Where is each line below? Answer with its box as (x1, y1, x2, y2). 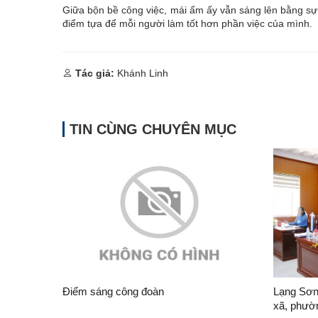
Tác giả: (75, 67, 114, 79)
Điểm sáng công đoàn (62, 285, 164, 297)
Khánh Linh (114, 67, 168, 79)
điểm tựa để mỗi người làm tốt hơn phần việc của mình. (62, 17, 312, 29)
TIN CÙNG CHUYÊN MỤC (70, 121, 236, 137)
